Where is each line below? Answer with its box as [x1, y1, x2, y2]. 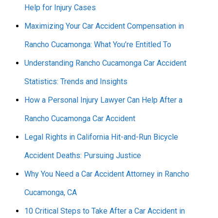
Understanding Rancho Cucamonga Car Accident [24, 58, 186, 68]
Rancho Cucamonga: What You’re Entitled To [24, 39, 171, 49]
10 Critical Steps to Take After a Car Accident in [24, 206, 185, 216]
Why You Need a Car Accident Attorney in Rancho [24, 169, 189, 179]
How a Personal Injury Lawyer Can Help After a [24, 95, 182, 105]
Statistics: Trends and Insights [24, 76, 127, 86]
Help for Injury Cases [24, 2, 96, 12]
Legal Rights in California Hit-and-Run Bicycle [24, 132, 178, 142]
